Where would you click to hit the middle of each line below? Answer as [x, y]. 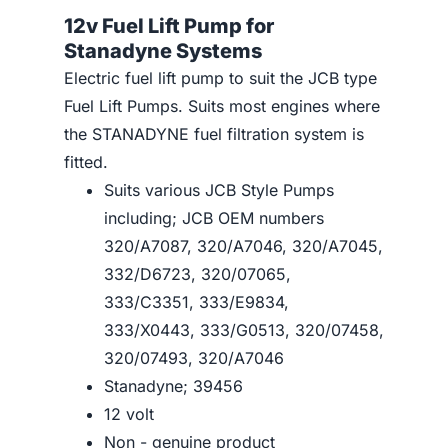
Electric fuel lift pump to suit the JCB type [220, 78]
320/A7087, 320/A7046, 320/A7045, [243, 246]
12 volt [129, 414]
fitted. [88, 162]
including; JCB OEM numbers [214, 218]
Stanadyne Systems [163, 51]
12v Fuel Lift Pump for [169, 26]
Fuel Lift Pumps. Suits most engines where [222, 106]
